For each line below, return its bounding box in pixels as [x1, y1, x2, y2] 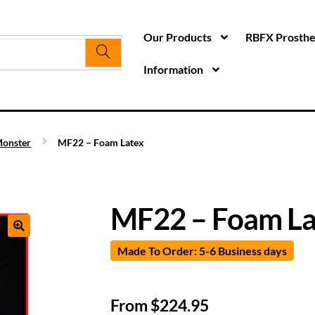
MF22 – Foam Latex [57, 136, 144, 148]
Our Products [143, 30, 212, 44]
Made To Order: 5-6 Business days [117, 244, 287, 258]
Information [143, 63, 203, 76]
